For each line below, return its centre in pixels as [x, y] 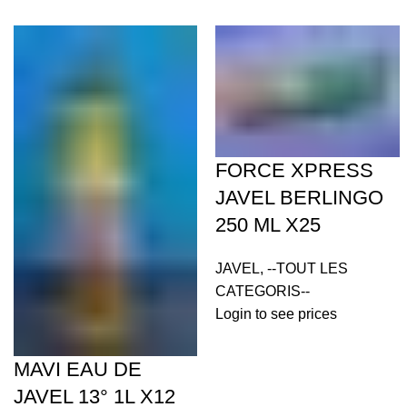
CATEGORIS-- [263, 291]
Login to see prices [277, 313]
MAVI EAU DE [78, 370]
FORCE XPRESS [295, 170]
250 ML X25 [268, 224]
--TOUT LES [308, 268]
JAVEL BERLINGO [300, 197]
